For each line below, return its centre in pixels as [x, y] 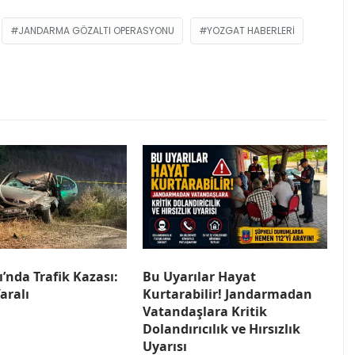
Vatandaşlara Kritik [205, 311]
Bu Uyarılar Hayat [199, 276]
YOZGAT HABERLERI [251, 30]
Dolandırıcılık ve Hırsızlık [221, 328]
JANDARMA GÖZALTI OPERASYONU [96, 30]
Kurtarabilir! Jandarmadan [227, 294]
